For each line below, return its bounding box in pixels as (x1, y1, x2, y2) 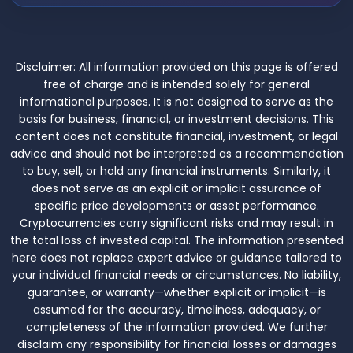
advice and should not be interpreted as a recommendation (9, 146, 344, 162)
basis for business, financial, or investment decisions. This (19, 111, 334, 128)
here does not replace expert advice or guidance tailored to (11, 250, 342, 266)
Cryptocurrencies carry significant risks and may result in (20, 215, 333, 232)
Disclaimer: (15, 59, 76, 76)
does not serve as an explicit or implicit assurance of (32, 180, 321, 197)
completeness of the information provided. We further (25, 319, 328, 336)
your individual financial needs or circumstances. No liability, (12, 267, 341, 284)
